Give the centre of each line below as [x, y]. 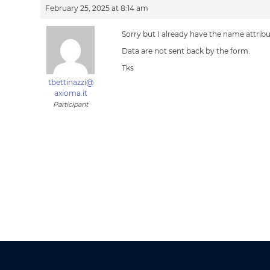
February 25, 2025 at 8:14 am [97, 8]
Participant [71, 104]
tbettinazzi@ [71, 82]
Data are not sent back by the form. [186, 51]
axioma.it [71, 93]
